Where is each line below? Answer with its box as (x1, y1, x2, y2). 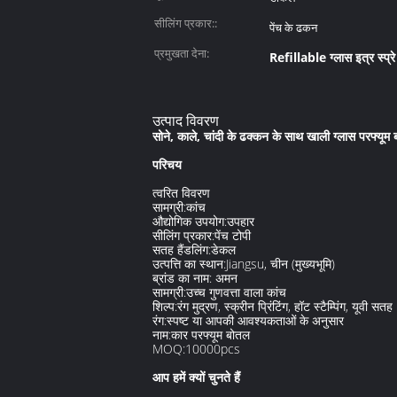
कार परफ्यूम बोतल (171, 326, 250, 343)
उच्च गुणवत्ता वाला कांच (186, 284, 286, 300)
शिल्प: (152, 298, 177, 315)
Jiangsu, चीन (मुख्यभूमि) (226, 255, 335, 272)
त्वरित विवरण (152, 184, 210, 201)
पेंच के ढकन (269, 19, 317, 35)
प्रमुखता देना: (154, 45, 209, 61)
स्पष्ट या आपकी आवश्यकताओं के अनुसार (167, 312, 344, 329)
